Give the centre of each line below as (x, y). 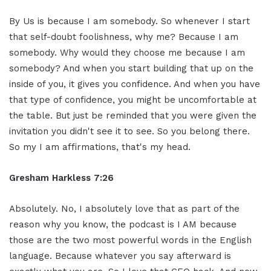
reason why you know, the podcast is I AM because (123, 224)
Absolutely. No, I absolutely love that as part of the (124, 208)
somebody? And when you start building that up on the (131, 68)
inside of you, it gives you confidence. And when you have (135, 84)
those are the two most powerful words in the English (130, 240)
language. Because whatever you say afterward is (120, 256)
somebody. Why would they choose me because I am (127, 52)
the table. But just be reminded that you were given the (133, 115)
